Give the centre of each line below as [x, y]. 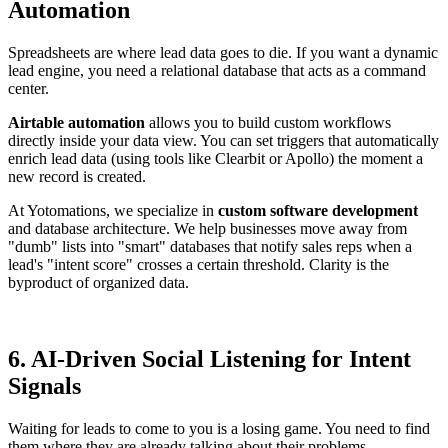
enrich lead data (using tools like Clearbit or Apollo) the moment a [215, 159]
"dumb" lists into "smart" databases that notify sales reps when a [210, 247]
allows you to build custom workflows [268, 123]
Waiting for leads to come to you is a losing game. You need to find [219, 429]
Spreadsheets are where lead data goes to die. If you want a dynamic [223, 53]
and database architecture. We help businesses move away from [207, 229]
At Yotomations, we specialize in [113, 211]
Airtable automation [76, 123]
